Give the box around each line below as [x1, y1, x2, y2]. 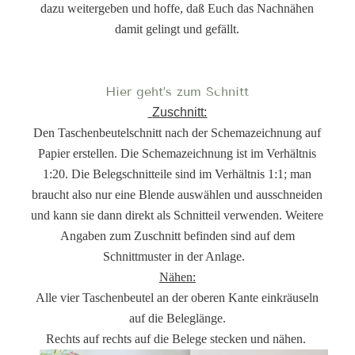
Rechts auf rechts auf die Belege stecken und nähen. [45, 332, 309, 346]
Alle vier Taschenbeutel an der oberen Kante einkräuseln [36, 291, 319, 305]
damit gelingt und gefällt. [115, 21, 240, 36]
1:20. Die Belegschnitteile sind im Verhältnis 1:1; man [43, 167, 312, 181]
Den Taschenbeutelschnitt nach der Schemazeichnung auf [33, 126, 322, 140]
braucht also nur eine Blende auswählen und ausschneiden [32, 188, 323, 202]
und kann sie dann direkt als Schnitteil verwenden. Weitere [31, 208, 324, 223]
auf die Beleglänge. [128, 311, 226, 326]
